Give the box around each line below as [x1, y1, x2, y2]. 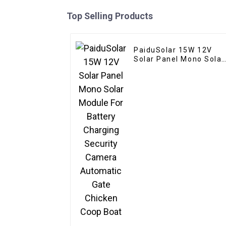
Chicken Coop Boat [134, 91, 207, 100]
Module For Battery [134, 64, 208, 73]
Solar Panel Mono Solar [134, 55, 225, 64]
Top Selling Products [67, 11, 153, 22]
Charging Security [134, 73, 204, 82]
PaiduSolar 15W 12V [134, 46, 212, 54]
